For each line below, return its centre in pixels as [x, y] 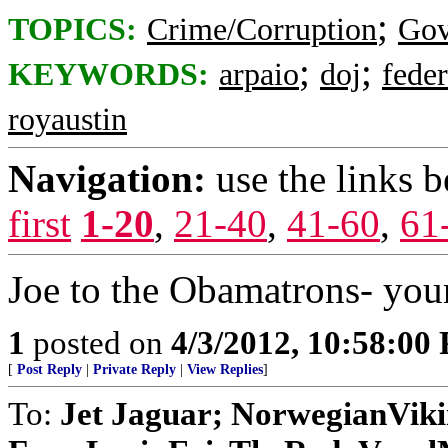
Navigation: [107, 178]
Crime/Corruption [262, 29]
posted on [98, 342]
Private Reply [134, 369]
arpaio [259, 74]
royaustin [67, 119]
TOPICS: [72, 29]
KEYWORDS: [108, 74]
